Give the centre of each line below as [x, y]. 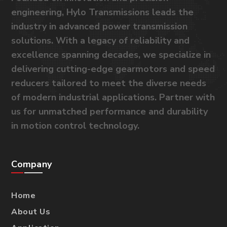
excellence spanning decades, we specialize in [111, 55]
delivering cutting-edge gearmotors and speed [113, 69]
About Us [31, 212]
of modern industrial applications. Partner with [113, 97]
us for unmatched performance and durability [110, 111]
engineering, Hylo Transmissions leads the [103, 12]
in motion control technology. [75, 126]
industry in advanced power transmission [100, 26]
